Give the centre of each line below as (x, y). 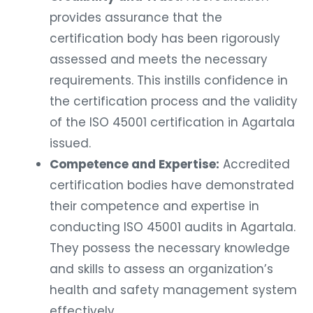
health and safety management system (173, 286)
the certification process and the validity (174, 97)
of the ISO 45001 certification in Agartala (172, 118)
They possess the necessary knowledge (170, 244)
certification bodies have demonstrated (172, 181)
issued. (70, 139)
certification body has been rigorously (165, 35)
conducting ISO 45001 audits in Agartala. (173, 223)
